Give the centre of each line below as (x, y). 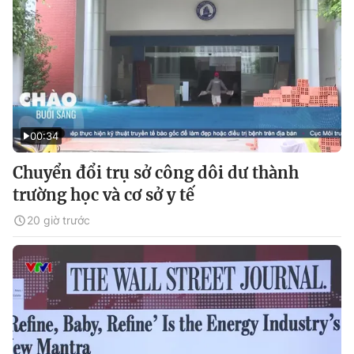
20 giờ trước (58, 220)
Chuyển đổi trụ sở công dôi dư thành (156, 173)
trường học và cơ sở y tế (104, 195)
